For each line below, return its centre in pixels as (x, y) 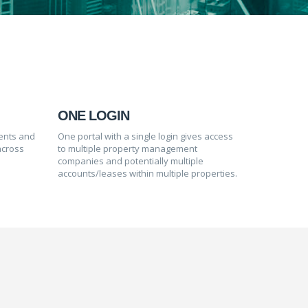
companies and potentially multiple (130, 161)
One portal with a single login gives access (145, 136)
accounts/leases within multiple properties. (147, 173)
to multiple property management (127, 148)
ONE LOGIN (93, 115)
